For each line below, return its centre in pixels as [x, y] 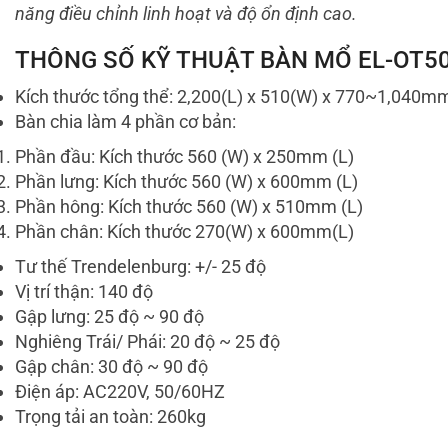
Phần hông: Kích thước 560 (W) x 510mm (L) [189, 207]
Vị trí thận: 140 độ [84, 292]
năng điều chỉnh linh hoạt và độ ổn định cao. [186, 14]
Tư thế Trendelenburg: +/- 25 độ [140, 267]
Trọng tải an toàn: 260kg [110, 417]
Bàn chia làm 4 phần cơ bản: [125, 122]
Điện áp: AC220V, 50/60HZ [120, 392]
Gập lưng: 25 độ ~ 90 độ [109, 317]
